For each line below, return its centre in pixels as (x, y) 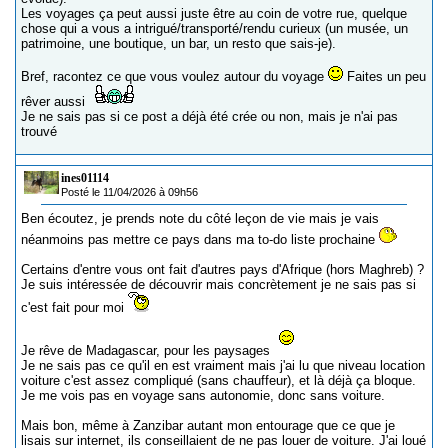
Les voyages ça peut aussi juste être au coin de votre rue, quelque (214, 13)
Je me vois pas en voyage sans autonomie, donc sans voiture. (203, 395)
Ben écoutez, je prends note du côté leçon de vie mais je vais (200, 218)
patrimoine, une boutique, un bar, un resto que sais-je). (178, 43)
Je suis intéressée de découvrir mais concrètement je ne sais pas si (218, 284)
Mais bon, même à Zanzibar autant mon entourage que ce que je (208, 425)
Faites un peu (384, 76)
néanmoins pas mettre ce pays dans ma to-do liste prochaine (200, 239)
